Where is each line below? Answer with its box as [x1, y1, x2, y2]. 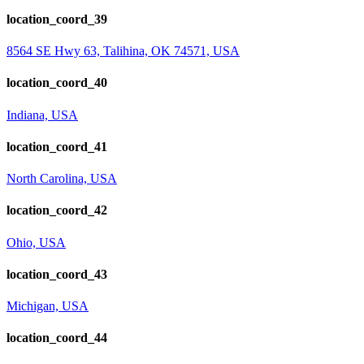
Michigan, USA [6, 299, 89, 314]
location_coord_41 [6, 139, 107, 154]
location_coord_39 [6, 11, 107, 26]
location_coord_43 [6, 266, 107, 281]
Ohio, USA [6, 235, 66, 249]
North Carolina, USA [6, 171, 117, 186]
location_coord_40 [6, 76, 107, 90]
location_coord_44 [6, 331, 107, 345]
